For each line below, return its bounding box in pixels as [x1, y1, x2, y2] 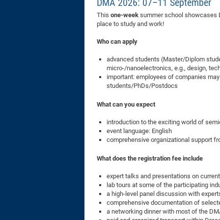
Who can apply [97, 37, 137, 45]
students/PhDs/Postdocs [107, 82, 178, 89]
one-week [110, 11, 138, 19]
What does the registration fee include [97, 154, 203, 162]
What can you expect [97, 100, 155, 108]
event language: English [107, 127, 172, 135]
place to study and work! [97, 20, 164, 27]
